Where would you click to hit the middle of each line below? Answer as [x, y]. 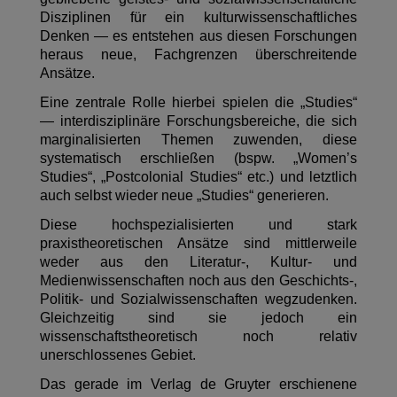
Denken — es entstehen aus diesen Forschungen [198, 36]
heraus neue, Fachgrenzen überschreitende [198, 55]
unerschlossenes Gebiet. [117, 355]
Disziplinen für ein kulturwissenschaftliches [198, 18]
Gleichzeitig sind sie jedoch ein [198, 318]
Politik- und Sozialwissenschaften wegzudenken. [198, 300]
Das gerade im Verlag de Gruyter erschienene [198, 385]
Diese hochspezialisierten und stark [198, 225]
